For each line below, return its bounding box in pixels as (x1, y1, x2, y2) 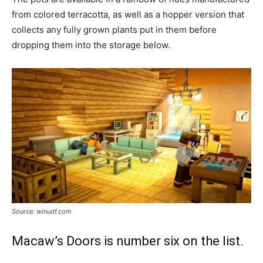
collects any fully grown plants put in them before (12, 24, 217, 36)
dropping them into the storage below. (12, 39, 170, 51)
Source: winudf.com (12, 207, 72, 216)
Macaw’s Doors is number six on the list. (12, 234, 244, 249)
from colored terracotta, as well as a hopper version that (12, 9, 244, 21)
